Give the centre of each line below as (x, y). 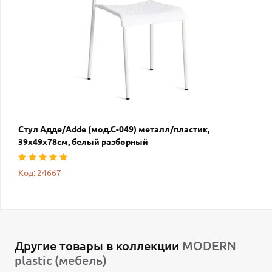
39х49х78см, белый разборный (83, 142)
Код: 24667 (40, 173)
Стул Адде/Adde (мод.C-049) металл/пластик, (114, 130)
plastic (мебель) (61, 260)
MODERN (209, 246)
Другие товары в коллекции (98, 246)
